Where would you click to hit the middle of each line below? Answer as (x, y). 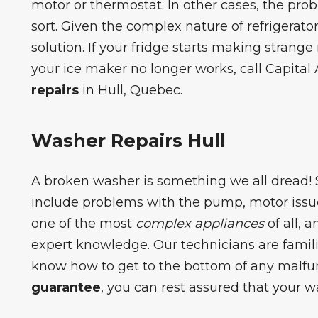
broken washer (92, 181)
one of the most (83, 223)
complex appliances (199, 223)
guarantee (66, 287)
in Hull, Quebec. (130, 90)
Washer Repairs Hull (128, 140)
